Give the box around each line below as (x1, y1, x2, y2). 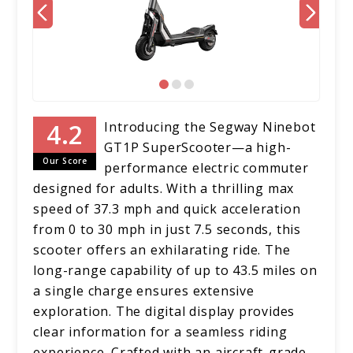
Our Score (42, 155, 87, 167)
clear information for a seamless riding (33, 323, 288, 341)
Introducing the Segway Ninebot (104, 118, 316, 136)
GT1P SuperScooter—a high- (104, 139, 292, 157)
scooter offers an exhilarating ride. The (33, 241, 291, 259)
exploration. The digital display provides (33, 303, 295, 321)
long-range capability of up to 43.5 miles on (33, 262, 318, 280)
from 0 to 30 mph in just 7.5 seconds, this (33, 221, 302, 239)
